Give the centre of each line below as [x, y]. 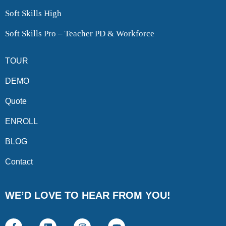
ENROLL [21, 121]
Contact [19, 162]
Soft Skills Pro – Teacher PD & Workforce [80, 34]
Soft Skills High [33, 13]
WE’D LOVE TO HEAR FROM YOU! [88, 195]
